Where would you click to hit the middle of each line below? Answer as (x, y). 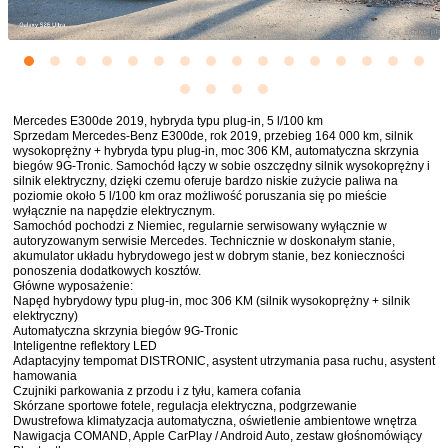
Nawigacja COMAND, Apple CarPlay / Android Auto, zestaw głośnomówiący (217, 435)
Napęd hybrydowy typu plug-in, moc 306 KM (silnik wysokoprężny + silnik (211, 300)
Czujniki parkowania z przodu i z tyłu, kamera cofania (157, 390)
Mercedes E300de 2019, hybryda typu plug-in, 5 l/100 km (168, 120)
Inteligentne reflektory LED (85, 345)
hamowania (45, 375)
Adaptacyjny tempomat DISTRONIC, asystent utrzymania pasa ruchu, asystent (224, 360)
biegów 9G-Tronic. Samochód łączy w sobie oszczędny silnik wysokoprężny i (221, 165)
